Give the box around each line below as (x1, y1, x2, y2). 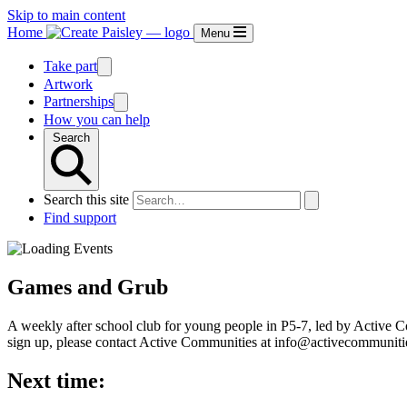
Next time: (7, 368, 105, 392)
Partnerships (44, 94, 114, 109)
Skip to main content (7, 7, 125, 23)
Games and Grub (7, 274, 168, 299)
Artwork (44, 76, 93, 92)
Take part (44, 58, 97, 74)
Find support (44, 210, 116, 225)
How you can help (44, 112, 150, 127)
